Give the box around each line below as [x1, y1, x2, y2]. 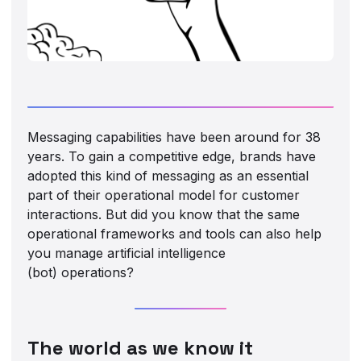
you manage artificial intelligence [27, 244, 226, 261]
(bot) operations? [27, 263, 135, 280]
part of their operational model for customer [27, 186, 301, 203]
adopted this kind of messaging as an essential [27, 167, 309, 184]
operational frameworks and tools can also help [27, 225, 322, 242]
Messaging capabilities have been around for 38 [27, 128, 322, 145]
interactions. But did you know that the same [27, 205, 301, 222]
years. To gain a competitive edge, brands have [27, 147, 317, 164]
